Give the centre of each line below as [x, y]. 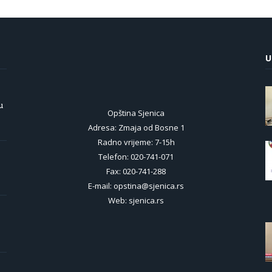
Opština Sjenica [136, 113]
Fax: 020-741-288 [136, 171]
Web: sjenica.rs [136, 200]
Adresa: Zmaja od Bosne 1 [136, 127]
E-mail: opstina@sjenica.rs [136, 186]
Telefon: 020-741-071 [136, 157]
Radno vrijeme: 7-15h [136, 142]
